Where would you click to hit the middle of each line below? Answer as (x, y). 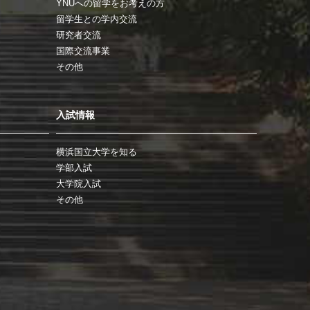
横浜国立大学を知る (97, 152)
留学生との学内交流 (97, 19)
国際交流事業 (83, 51)
